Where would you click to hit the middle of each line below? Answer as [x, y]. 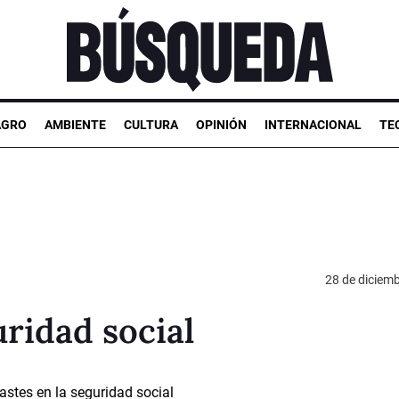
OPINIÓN [221, 124]
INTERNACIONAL [313, 124]
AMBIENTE [75, 124]
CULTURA [151, 124]
